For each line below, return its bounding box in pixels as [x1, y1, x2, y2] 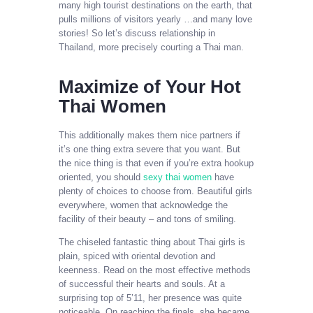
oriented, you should [59, 171, 143, 182]
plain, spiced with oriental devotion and [59, 250, 215, 261]
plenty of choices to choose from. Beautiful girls [59, 185, 252, 196]
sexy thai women [143, 171, 212, 182]
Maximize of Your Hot [59, 75, 241, 97]
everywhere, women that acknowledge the [59, 199, 228, 210]
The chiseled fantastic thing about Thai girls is [59, 236, 245, 247]
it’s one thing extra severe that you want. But [59, 143, 240, 154]
